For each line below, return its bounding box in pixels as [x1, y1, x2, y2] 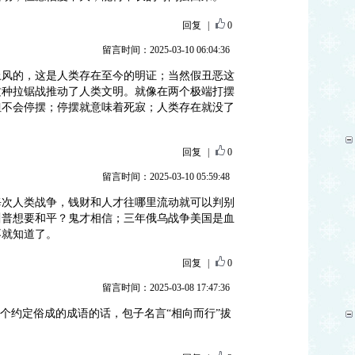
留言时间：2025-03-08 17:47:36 [101, 282, 230, 293]
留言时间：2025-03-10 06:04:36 [101, 44, 230, 55]
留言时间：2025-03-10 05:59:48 [101, 171, 230, 182]
